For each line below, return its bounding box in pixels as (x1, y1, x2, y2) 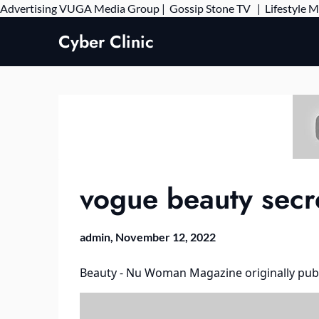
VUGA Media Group (59, 1, 159, 15)
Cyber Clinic (58, 29, 154, 54)
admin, (80, 230, 115, 244)
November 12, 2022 (115, 230, 216, 244)
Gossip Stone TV (169, 1, 253, 15)
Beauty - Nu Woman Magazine (80, 265, 242, 281)
